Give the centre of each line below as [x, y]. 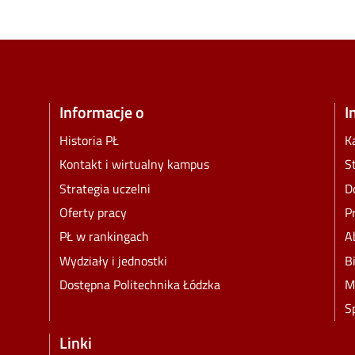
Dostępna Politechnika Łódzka [140, 285]
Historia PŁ [89, 141]
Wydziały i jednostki [113, 260]
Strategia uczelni [105, 188]
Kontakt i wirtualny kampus [134, 164]
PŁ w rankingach [104, 237]
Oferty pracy [93, 213]
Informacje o [102, 112]
